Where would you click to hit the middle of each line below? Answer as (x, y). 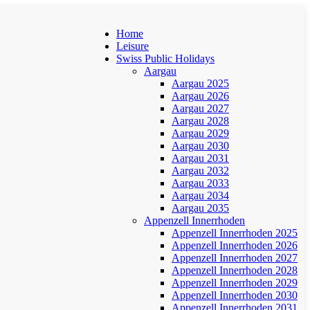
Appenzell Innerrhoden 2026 (235, 245)
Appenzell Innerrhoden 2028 (235, 270)
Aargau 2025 (200, 83)
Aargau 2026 (200, 96)
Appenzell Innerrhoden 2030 (235, 295)
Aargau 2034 (200, 195)
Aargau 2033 (200, 183)
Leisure (133, 46)
